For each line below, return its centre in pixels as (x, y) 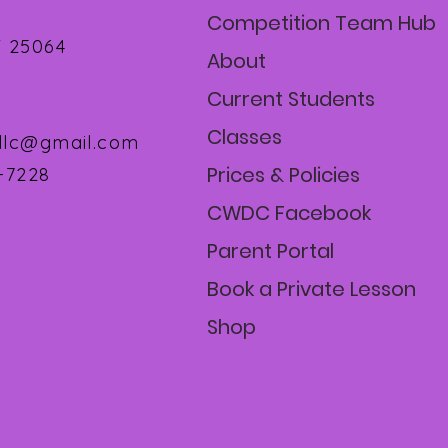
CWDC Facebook (289, 213)
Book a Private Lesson (311, 289)
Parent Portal (270, 251)
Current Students (291, 99)
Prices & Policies (283, 175)
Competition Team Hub (321, 23)
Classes (244, 137)
